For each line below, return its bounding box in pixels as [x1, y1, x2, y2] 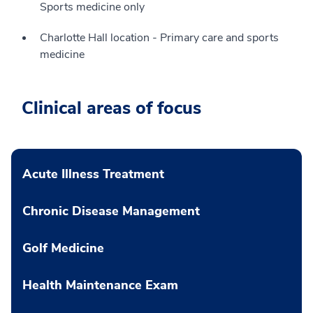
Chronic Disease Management [22, 202, 200, 219]
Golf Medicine [22, 239, 104, 256]
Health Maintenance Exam [22, 276, 178, 293]
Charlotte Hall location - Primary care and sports [40, 29, 279, 45]
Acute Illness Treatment [22, 165, 164, 182]
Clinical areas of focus [22, 96, 201, 120]
